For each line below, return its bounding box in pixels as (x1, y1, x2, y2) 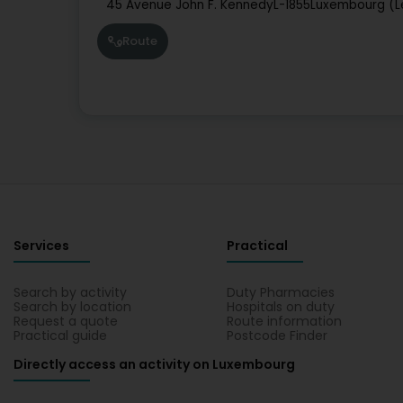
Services (13, 236, 69, 255)
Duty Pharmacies (227, 282, 336, 301)
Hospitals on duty (227, 297, 336, 316)
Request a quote (13, 311, 118, 330)
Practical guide (13, 326, 107, 345)
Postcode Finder (227, 326, 328, 345)
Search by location (13, 297, 131, 316)
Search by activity (13, 282, 127, 301)
